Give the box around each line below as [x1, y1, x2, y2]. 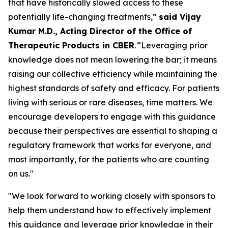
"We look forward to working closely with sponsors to [8, 191, 215, 201]
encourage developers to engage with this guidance [8, 111, 216, 122]
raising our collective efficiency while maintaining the [8, 69, 217, 79]
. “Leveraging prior [134, 40, 208, 50]
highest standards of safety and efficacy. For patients [8, 83, 219, 93]
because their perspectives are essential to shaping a [8, 126, 217, 136]
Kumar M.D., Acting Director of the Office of [8, 26, 192, 36]
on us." [8, 168, 34, 179]
